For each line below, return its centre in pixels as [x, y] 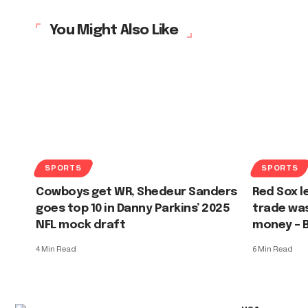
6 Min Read [273, 249]
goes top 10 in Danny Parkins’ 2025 [133, 208]
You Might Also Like [114, 30]
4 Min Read [56, 249]
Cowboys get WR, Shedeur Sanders [136, 192]
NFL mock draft [81, 225]
